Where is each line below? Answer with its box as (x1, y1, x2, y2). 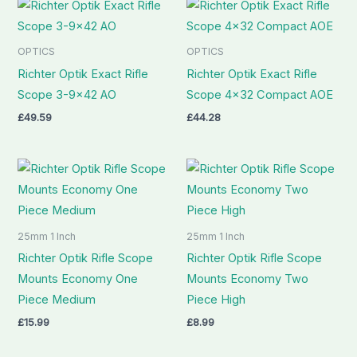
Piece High (186, 292, 245, 307)
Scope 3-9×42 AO (18, 87, 117, 102)
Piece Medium (18, 292, 96, 307)
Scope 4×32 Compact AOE (186, 87, 333, 102)
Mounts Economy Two (186, 271, 308, 286)
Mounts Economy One (18, 271, 139, 286)
